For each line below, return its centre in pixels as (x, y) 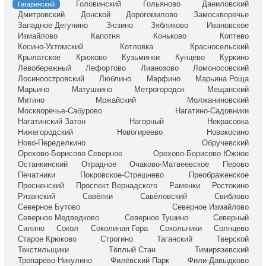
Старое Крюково (47, 239)
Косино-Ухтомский (50, 47)
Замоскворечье (221, 15)
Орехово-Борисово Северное (70, 154)
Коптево (234, 36)
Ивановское (228, 26)
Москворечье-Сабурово (60, 111)
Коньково (170, 36)
